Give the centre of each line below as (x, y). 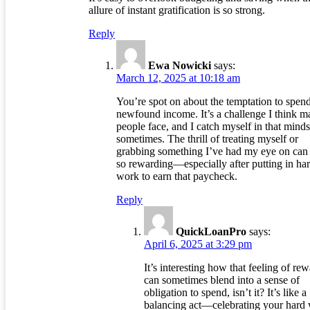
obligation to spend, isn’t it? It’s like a (225, 293)
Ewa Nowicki (180, 66)
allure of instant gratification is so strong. (177, 10)
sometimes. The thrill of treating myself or (207, 139)
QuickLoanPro (211, 232)
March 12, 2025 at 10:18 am (178, 78)
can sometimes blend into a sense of (222, 280)
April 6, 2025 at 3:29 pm (198, 244)
